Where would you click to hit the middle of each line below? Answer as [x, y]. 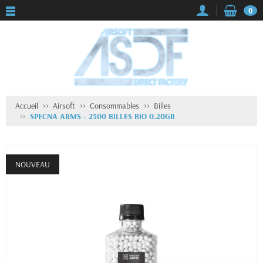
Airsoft [64, 106]
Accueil [27, 106]
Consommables [114, 106]
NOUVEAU [33, 164]
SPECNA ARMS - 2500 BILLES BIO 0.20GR [102, 116]
